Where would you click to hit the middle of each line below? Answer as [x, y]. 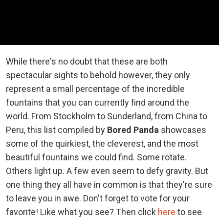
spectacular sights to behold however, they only [98, 75]
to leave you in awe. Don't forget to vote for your [98, 198]
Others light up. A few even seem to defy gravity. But [107, 171]
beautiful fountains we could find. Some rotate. [96, 157]
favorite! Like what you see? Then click [82, 212]
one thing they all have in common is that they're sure [109, 184]
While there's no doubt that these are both [87, 61]
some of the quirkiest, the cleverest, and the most [102, 143]
